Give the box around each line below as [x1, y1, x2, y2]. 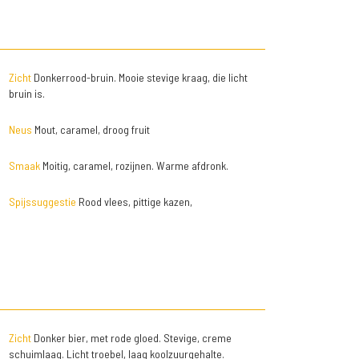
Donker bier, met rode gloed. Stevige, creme [30, 331, 232, 345]
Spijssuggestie [8, 195, 76, 209]
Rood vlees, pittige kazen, [75, 195, 192, 209]
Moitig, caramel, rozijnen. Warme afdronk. [39, 159, 228, 173]
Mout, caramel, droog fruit [31, 123, 150, 137]
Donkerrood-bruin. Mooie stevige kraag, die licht [30, 71, 248, 85]
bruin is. [8, 87, 45, 101]
